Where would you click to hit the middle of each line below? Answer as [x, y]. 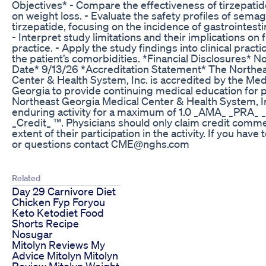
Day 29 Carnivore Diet [64, 191]
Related [26, 178]
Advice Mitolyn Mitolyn [65, 255]
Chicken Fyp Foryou [58, 202]
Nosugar [32, 234]
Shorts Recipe [45, 223]
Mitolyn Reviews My [58, 244]
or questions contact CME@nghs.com [101, 143]
